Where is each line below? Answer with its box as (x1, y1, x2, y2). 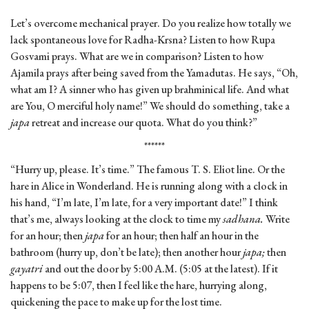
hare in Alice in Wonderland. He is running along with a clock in (10, 179, 288, 194)
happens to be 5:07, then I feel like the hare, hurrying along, (10, 278, 267, 293)
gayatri (10, 261, 45, 277)
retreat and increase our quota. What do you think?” (30, 115, 257, 130)
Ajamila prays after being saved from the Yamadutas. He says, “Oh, (10, 66, 298, 81)
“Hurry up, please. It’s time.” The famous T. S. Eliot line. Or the (10, 162, 285, 177)
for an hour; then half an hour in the (104, 228, 259, 243)
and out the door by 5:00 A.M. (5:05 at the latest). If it (45, 261, 278, 277)
